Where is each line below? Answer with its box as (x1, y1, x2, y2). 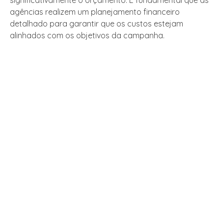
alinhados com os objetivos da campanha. (10, 30, 165, 41)
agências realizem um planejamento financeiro (10, 7, 180, 17)
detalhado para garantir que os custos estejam (10, 19, 183, 29)
